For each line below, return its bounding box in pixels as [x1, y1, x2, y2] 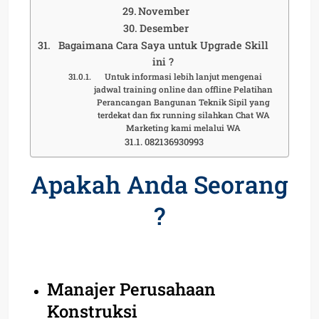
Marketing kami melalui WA [126, 122, 241, 133]
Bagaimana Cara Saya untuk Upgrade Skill [58, 38, 268, 52]
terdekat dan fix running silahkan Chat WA [97, 109, 270, 120]
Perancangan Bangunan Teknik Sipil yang [97, 96, 271, 108]
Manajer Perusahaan [47, 277, 216, 300]
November [138, 4, 190, 18]
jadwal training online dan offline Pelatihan [94, 83, 273, 95]
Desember [139, 21, 189, 35]
